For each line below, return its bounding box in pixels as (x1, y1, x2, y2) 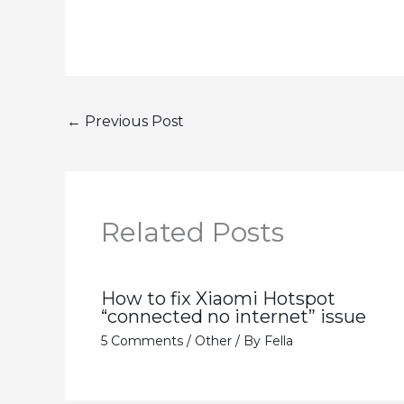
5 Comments (101, 332, 183, 349)
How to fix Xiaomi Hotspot (101, 287, 335, 309)
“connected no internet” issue (101, 305, 366, 327)
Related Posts (101, 215, 284, 249)
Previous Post (81, 113, 184, 131)
